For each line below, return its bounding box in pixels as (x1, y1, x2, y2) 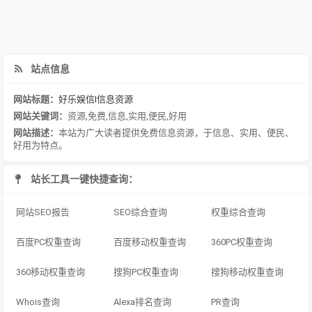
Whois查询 (16, 296, 60, 307)
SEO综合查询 (114, 206, 168, 217)
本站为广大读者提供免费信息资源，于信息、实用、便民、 (58, 127, 294, 138)
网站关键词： (13, 110, 68, 121)
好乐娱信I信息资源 (58, 93, 133, 104)
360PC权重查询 (211, 236, 273, 247)
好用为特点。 (13, 139, 68, 150)
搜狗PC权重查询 (114, 266, 179, 277)
